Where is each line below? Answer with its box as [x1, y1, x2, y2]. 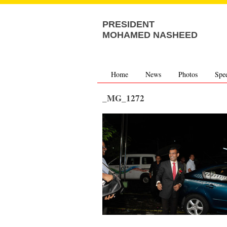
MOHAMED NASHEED [102, 30, 198, 40]
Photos [178, 69, 198, 79]
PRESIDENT [102, 19, 155, 29]
